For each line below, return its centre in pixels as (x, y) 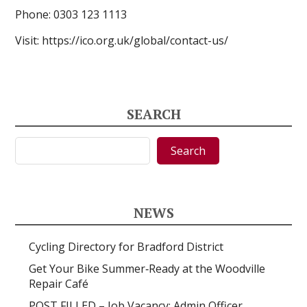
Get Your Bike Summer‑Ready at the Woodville (147, 269)
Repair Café (59, 284)
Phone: (35, 14)
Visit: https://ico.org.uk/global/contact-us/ (122, 40)
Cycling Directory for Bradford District (126, 247)
